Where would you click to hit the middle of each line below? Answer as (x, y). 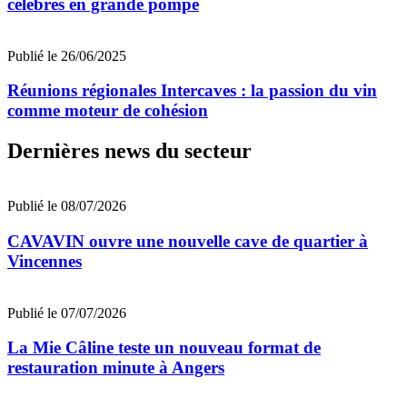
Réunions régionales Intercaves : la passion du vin (192, 91)
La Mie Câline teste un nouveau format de (164, 348)
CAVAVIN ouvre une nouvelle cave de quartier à (188, 241)
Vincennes (45, 261)
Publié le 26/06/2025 (67, 55)
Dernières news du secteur (129, 151)
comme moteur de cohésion (108, 111)
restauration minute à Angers (116, 368)
